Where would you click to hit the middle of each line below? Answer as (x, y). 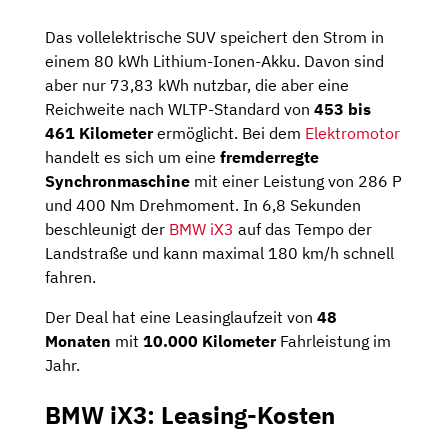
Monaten (78, 341)
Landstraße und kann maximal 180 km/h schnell (219, 253)
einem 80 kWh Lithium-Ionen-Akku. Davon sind (214, 61)
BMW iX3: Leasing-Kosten (190, 415)
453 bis (342, 109)
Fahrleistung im (333, 341)
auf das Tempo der (303, 229)
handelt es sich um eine (132, 157)
